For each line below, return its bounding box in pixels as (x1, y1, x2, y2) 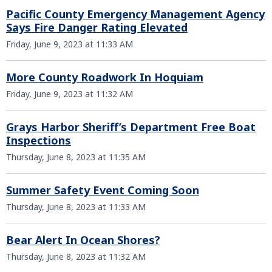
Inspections (6, 133, 71, 148)
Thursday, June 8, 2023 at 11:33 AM (6, 201, 146, 212)
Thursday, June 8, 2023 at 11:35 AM (6, 151, 146, 163)
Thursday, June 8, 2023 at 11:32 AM (6, 251, 146, 262)
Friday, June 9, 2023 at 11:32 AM (6, 88, 133, 100)
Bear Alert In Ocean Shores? (6, 233, 160, 247)
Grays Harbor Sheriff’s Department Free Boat (6, 120, 256, 134)
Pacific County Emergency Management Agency (6, 7, 265, 21)
